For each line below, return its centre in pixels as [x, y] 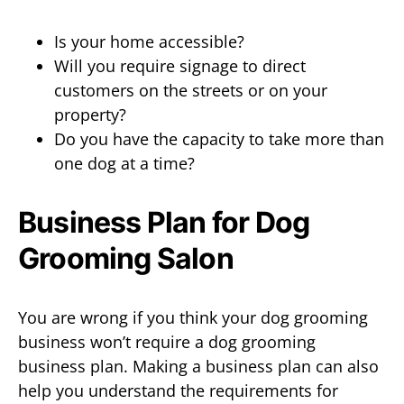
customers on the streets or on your [191, 90]
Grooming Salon [126, 258]
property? [90, 114]
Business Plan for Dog [164, 222]
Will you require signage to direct [180, 65]
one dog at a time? [124, 163]
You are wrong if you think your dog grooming [193, 317]
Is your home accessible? [149, 41]
